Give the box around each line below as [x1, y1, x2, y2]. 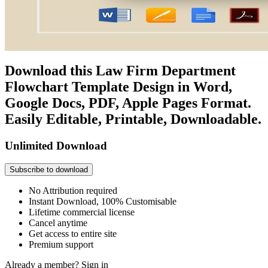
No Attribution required [29, 185, 117, 196]
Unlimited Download [5, 139, 107, 152]
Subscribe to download [10, 165, 88, 175]
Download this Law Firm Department [5, 62, 236, 78]
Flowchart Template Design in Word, [5, 78, 232, 95]
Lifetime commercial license [29, 207, 135, 218]
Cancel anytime [29, 218, 87, 229]
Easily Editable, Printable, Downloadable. [5, 111, 261, 127]
